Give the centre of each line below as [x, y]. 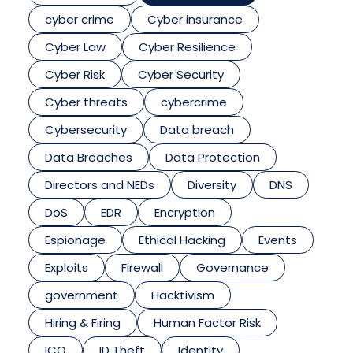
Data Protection [212, 157]
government [81, 295]
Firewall [142, 267]
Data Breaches [88, 157]
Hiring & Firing [82, 322]
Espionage [75, 240]
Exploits [66, 267]
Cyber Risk [74, 74]
